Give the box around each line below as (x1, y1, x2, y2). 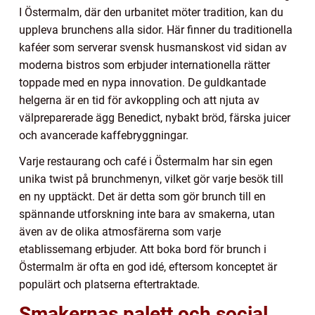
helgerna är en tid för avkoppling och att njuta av (19, 93, 259, 107)
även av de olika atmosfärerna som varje (19, 224, 221, 238)
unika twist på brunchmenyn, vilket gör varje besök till (19, 172, 283, 186)
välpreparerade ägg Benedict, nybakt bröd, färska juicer (19, 110, 290, 124)
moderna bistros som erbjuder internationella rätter (19, 58, 270, 72)
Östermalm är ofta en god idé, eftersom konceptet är (19, 259, 277, 274)
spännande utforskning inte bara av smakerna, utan (19, 207, 275, 221)
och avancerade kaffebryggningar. (19, 128, 188, 142)
